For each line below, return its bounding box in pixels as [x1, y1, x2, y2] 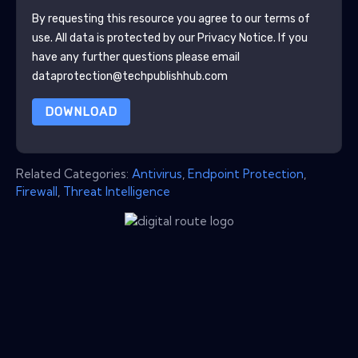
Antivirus [132, 165, 182, 181]
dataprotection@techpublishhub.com [31, 69, 228, 83]
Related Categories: [16, 165, 132, 181]
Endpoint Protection [188, 165, 304, 181]
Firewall [16, 183, 58, 199]
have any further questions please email [31, 50, 240, 64]
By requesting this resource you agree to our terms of [31, 11, 310, 26]
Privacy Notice [197, 30, 273, 45]
